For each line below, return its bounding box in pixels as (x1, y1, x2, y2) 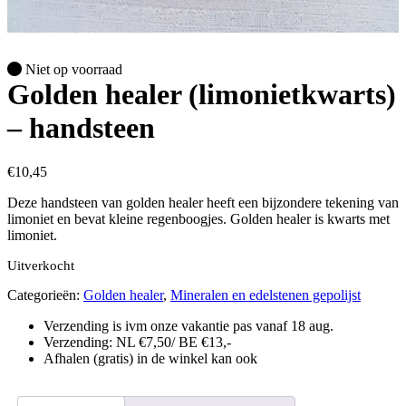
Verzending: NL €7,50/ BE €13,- (43, 334, 231, 351)
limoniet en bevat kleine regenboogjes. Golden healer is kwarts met (7, 211, 390, 227)
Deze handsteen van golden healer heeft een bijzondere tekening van (7, 195, 399, 211)
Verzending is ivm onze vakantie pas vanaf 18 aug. (43, 318, 333, 334)
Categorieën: (7, 287, 83, 304)
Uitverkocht (7, 258, 74, 274)
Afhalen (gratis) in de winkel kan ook (43, 351, 257, 367)
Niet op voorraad (22, 62, 122, 77)
